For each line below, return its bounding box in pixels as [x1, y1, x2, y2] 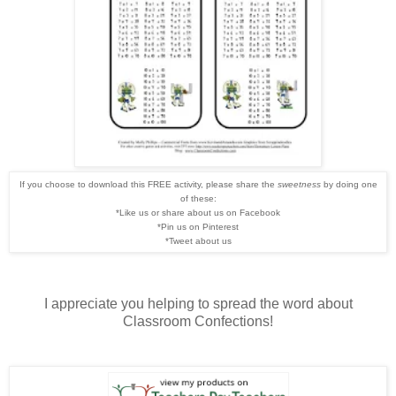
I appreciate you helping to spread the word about [43, 295, 353, 311]
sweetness [277, 179, 321, 189]
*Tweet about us [164, 235, 232, 246]
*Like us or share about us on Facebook [116, 207, 280, 217]
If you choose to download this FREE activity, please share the [19, 179, 278, 189]
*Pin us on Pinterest [157, 221, 239, 232]
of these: [179, 193, 217, 203]
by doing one [320, 179, 377, 189]
